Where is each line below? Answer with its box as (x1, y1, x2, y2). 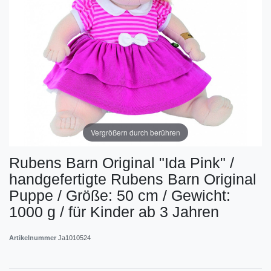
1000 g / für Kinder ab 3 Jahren (9, 203, 219, 221)
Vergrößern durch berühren (91, 127, 180, 138)
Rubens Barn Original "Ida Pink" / (9, 154, 234, 172)
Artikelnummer (9, 234, 58, 242)
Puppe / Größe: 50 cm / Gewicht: (9, 187, 230, 204)
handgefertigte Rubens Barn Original (9, 171, 256, 188)
